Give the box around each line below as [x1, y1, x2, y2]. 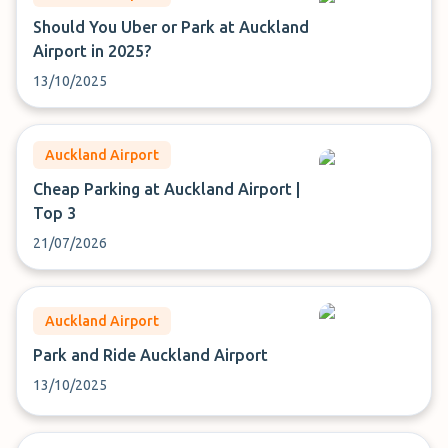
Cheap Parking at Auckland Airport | [33, 180, 300, 198]
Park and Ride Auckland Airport [33, 346, 268, 364]
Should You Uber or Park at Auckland [33, 18, 309, 36]
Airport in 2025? [33, 42, 151, 60]
